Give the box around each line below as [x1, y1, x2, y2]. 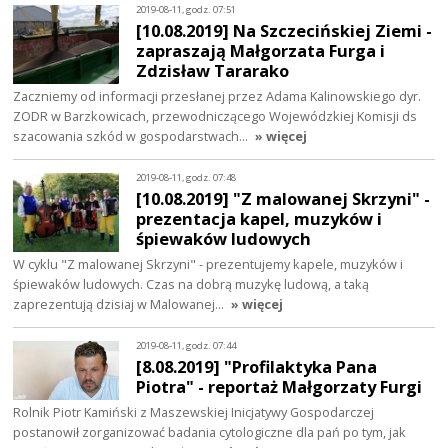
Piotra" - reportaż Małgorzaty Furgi [136, 375, 423, 399]
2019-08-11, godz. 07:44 [136, 338, 237, 352]
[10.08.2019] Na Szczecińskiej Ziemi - [136, 19, 433, 43]
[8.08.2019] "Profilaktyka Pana [136, 355, 378, 379]
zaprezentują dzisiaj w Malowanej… [13, 295, 228, 314]
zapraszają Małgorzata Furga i [136, 39, 386, 63]
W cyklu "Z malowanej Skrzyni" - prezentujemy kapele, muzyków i [13, 255, 404, 274]
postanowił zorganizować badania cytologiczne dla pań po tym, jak [13, 423, 407, 442]
